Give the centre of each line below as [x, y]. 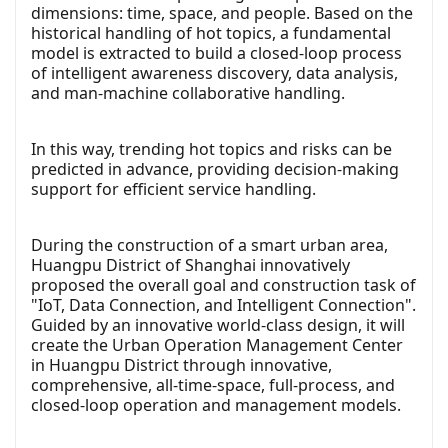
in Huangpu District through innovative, [181, 364]
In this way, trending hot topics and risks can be [211, 148]
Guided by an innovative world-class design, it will [218, 324]
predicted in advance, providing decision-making [215, 168]
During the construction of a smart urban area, [209, 244]
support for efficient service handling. [173, 188]
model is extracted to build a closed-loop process [216, 52]
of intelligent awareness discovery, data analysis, [214, 72]
